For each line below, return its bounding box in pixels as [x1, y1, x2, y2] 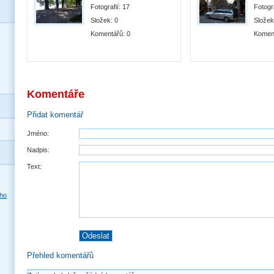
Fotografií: [91, 3, 122, 10]
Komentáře [27, 88, 84, 100]
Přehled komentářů [27, 251, 94, 260]
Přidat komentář [27, 110, 83, 119]
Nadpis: [27, 146, 50, 154]
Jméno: [27, 130, 49, 137]
